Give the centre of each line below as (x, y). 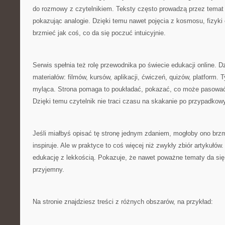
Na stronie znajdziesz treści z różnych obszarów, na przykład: (123, 202)
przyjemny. (48, 170)
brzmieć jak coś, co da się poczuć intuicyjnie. (99, 33)
